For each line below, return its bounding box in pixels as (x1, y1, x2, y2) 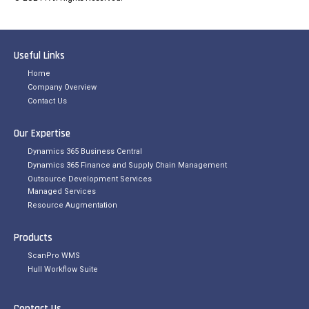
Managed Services (28, 186, 96, 196)
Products (14, 230, 52, 244)
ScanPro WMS (28, 250, 80, 260)
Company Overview (28, 82, 97, 92)
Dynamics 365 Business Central (28, 146, 142, 156)
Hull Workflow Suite (28, 264, 98, 274)
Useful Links (14, 48, 65, 62)
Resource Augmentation (28, 200, 117, 210)
